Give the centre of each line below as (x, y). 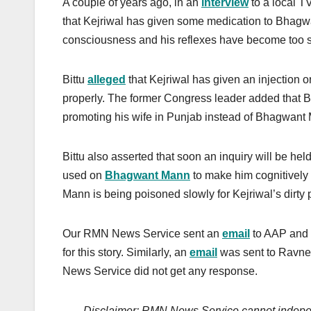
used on (84, 176)
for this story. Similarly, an (126, 253)
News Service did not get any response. (160, 271)
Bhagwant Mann (148, 176)
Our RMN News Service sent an (142, 234)
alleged (107, 80)
